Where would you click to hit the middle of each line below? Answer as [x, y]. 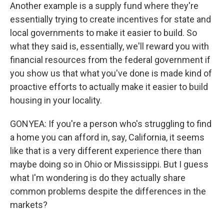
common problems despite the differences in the [108, 191]
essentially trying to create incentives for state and [110, 19]
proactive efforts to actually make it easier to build [109, 87]
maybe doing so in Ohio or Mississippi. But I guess [109, 164]
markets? [29, 205]
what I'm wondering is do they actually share [98, 178]
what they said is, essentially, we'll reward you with [109, 46]
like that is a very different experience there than [106, 151]
